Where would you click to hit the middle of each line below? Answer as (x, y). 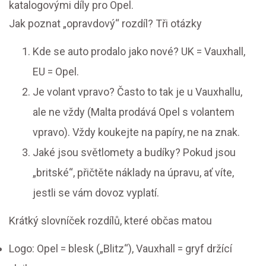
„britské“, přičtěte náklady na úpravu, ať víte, (133, 173)
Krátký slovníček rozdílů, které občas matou (110, 221)
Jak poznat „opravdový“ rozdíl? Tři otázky (105, 24)
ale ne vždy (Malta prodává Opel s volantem (134, 112)
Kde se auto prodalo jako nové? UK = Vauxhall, (139, 52)
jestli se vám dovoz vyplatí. (96, 193)
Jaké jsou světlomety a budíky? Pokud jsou (134, 153)
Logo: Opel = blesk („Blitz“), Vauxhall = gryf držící (121, 249)
